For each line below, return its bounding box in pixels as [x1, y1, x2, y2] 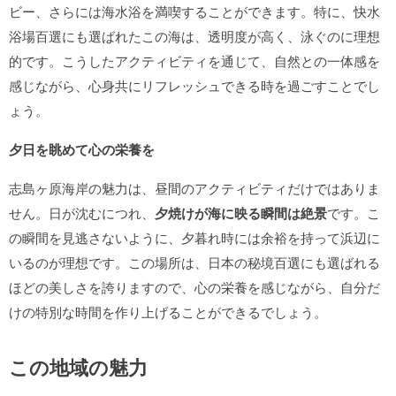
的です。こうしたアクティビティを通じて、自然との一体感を [9, 51, 380, 70]
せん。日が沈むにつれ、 [9, 203, 155, 222]
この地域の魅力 [9, 353, 148, 381]
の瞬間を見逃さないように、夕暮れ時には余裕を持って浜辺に [9, 228, 380, 247]
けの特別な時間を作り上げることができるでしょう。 [9, 302, 327, 321]
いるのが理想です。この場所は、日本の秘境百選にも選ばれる [9, 253, 380, 271]
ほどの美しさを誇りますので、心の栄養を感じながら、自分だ [9, 278, 380, 296]
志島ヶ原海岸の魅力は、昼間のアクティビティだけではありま [9, 179, 380, 197]
